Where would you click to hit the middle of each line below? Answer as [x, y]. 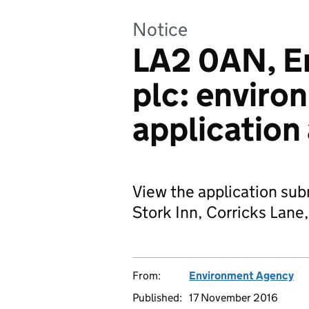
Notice [160, 29]
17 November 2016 [233, 298]
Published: [157, 298]
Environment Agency [241, 276]
